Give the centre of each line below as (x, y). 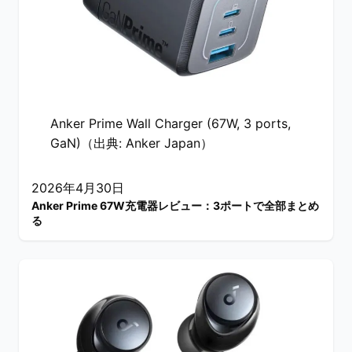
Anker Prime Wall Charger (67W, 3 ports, (170, 123)
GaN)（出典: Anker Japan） (132, 143)
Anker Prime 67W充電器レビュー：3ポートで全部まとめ (175, 205)
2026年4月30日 (78, 187)
